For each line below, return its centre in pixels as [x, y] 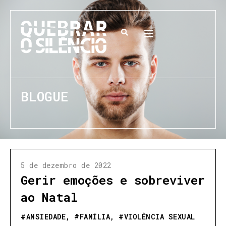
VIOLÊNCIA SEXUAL [159, 217]
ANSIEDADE [46, 217]
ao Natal [49, 197]
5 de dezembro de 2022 [66, 165]
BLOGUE [44, 96]
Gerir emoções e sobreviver [113, 180]
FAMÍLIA [95, 217]
